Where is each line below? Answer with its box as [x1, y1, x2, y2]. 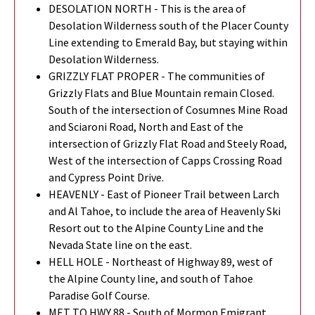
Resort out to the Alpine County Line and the [49, 220, 264, 235]
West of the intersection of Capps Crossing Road [49, 153, 282, 167]
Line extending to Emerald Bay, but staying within [49, 34, 288, 49]
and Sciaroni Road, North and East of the [49, 119, 243, 134]
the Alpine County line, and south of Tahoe [49, 271, 253, 285]
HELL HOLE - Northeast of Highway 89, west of [49, 254, 273, 269]
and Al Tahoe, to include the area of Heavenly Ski [49, 203, 281, 218]
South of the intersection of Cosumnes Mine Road [49, 102, 288, 117]
